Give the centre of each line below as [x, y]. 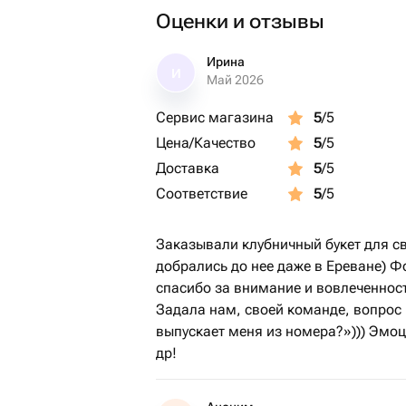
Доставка [188, 168]
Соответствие [202, 193]
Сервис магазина [215, 117]
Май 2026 [235, 80]
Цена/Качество [206, 143]
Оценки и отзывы [240, 21]
